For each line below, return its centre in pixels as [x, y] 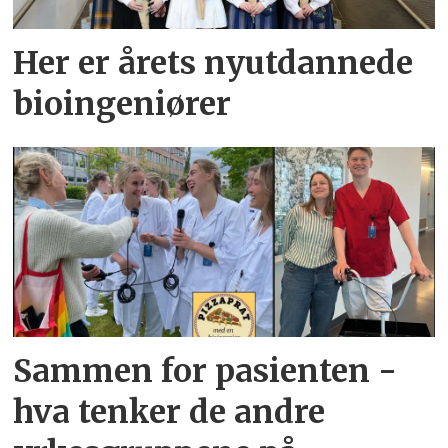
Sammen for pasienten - [205, 371]
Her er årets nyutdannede [213, 62]
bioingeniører [122, 103]
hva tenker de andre [169, 412]
